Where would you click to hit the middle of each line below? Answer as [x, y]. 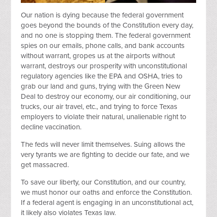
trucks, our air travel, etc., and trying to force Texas [99, 106]
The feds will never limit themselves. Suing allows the [103, 144]
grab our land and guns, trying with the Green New [101, 86]
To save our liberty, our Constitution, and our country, [103, 182]
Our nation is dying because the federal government [102, 15]
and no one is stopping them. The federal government [106, 35]
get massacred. [45, 164]
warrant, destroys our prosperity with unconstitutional [104, 66]
